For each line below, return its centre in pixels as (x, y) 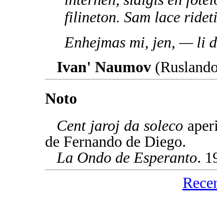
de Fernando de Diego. (116, 142)
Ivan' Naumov (104, 67)
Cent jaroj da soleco (120, 126)
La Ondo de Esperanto (127, 158)
